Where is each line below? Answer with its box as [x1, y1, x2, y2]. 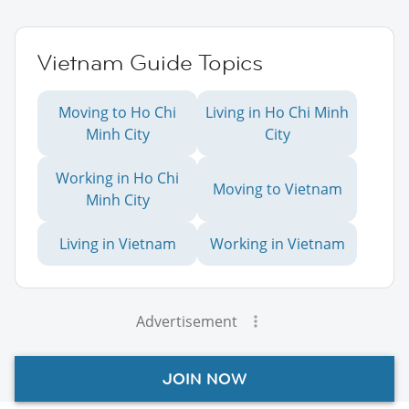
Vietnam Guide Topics [37, 47, 263, 77]
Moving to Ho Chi [58, 101, 176, 122]
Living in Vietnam [58, 233, 176, 254]
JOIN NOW [162, 368, 247, 389]
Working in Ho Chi [56, 167, 179, 188]
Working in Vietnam [209, 233, 345, 254]
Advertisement [135, 310, 237, 331]
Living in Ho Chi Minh [205, 101, 349, 122]
